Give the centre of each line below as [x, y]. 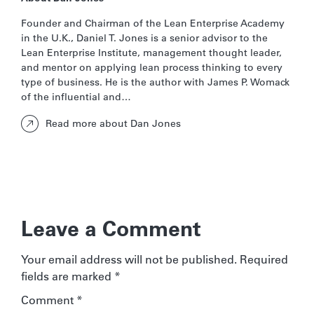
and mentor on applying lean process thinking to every [152, 67]
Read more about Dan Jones [113, 124]
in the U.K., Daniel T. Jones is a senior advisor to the [144, 37]
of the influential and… [76, 96]
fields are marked [68, 276]
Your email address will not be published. [129, 259]
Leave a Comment [111, 228]
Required [264, 259]
